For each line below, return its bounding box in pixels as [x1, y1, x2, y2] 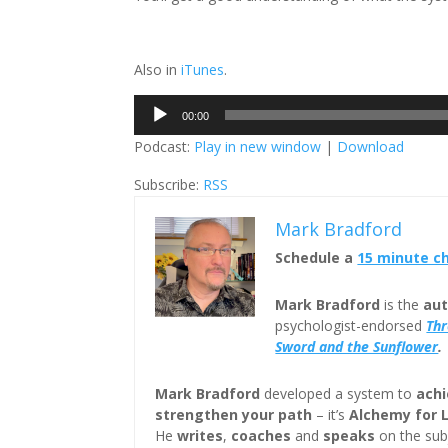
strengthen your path [155, 405, 313, 424]
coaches [231, 426, 292, 445]
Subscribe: [134, 175, 204, 194]
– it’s [312, 405, 350, 424]
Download [337, 137, 405, 156]
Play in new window [194, 137, 322, 156]
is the [380, 295, 424, 314]
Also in [134, 60, 182, 79]
